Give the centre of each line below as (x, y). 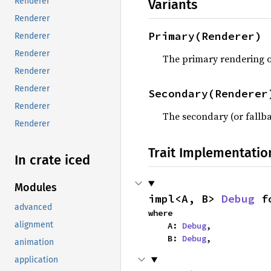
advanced (33, 207)
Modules (36, 188)
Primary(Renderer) (205, 36)
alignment (34, 225)
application (36, 260)
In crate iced (52, 160)
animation (34, 243)
